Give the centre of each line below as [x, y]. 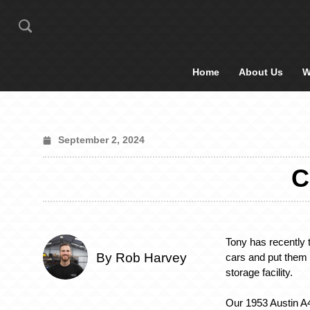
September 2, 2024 [101, 140]
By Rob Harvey [142, 258]
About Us [261, 72]
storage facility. [259, 272]
